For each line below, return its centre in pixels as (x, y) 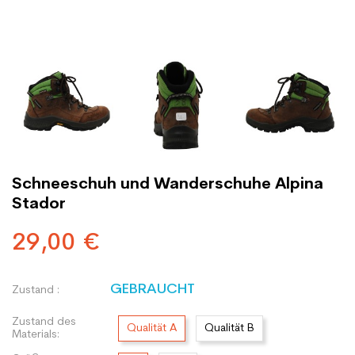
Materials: (36, 334)
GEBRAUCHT (153, 290)
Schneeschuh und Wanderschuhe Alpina (168, 185)
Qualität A (152, 328)
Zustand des (44, 322)
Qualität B (229, 328)
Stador (39, 204)
